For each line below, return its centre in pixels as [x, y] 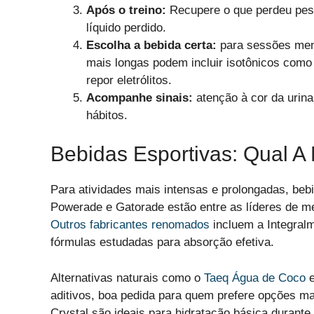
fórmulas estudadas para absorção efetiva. [162, 243]
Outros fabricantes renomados [130, 225]
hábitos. [107, 115]
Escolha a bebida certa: [151, 45]
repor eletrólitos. [129, 80]
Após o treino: [126, 10]
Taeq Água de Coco [255, 278]
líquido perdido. [126, 27]
